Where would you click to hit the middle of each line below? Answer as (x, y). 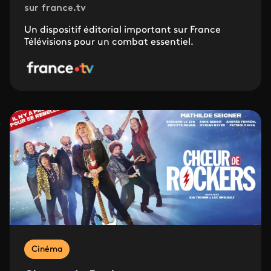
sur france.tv (55, 9)
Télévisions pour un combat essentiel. (109, 43)
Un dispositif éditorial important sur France (122, 31)
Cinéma (47, 250)
